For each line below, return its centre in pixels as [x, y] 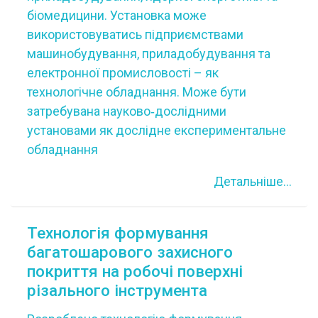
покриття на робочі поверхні [135, 271]
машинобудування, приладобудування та [148, 53]
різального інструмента [117, 290]
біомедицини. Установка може [116, 15]
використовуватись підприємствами [135, 34]
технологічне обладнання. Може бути [136, 92]
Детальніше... [252, 181]
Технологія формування [117, 232]
